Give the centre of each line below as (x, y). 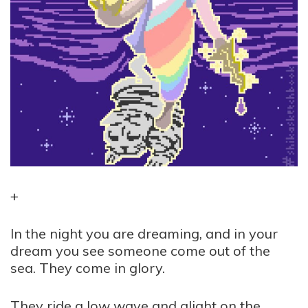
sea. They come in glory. (88, 268)
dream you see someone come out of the (140, 251)
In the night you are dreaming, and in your (144, 233)
